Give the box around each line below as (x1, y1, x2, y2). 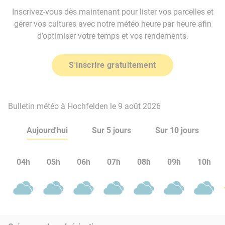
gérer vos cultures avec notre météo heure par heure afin (14, 19, 211, 29)
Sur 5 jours (91, 126, 131, 135)
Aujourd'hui (26, 126, 68, 135)
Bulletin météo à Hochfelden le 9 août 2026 (8, 101, 161, 111)
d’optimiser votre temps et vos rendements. (37, 31, 188, 41)
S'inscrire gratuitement (69, 60, 156, 70)
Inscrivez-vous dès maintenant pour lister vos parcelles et (12, 7, 213, 17)
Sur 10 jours (155, 126, 199, 135)
